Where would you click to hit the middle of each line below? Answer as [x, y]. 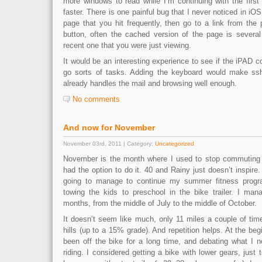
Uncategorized [175, 144]
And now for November [109, 127]
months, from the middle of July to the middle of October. [160, 203]
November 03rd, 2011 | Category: [109, 144]
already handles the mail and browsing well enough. [150, 83]
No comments [96, 99]
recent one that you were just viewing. [127, 45]
